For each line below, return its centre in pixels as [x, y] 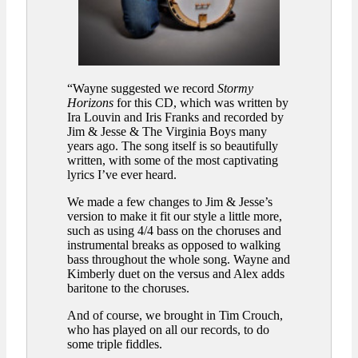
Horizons [90, 103]
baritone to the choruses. [128, 288]
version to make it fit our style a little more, [175, 217]
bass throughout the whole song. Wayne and [179, 260]
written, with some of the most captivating [173, 161]
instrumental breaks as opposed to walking [174, 245]
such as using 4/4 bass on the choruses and [174, 231]
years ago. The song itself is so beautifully [173, 146]
